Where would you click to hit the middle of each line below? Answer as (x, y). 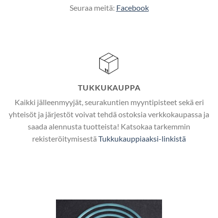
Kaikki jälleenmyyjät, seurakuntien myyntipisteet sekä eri (109, 102)
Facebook (132, 8)
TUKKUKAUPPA (109, 88)
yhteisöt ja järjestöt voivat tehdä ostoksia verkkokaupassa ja (109, 114)
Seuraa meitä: (93, 8)
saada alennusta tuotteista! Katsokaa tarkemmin (109, 127)
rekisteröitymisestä (65, 139)
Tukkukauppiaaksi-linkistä (142, 139)
